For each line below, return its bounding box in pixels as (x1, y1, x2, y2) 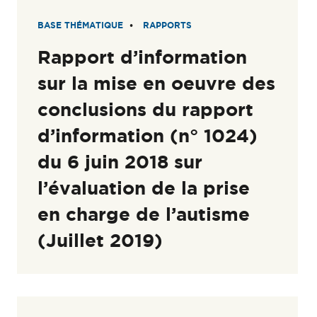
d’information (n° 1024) (38, 125, 258, 146)
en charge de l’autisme (38, 203, 250, 224)
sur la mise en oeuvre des (38, 72, 276, 93)
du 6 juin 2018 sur (38, 151, 203, 172)
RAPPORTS (143, 20, 192, 30)
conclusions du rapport (38, 98, 254, 120)
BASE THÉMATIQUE (38, 20, 124, 30)
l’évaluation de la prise (38, 177, 250, 198)
